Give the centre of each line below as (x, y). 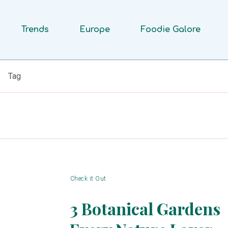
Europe (95, 29)
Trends (35, 29)
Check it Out (88, 178)
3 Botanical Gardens (145, 208)
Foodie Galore (171, 29)
